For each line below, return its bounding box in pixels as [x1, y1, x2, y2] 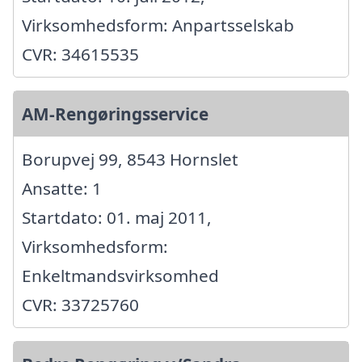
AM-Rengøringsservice [22, 103, 208, 126]
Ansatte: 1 [22, 177, 102, 200]
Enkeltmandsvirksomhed [22, 264, 219, 288]
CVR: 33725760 [22, 293, 139, 317]
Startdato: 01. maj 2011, [22, 206, 212, 229]
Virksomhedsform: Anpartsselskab [22, 14, 294, 37]
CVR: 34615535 [22, 43, 139, 66]
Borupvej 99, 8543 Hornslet [22, 148, 238, 171]
